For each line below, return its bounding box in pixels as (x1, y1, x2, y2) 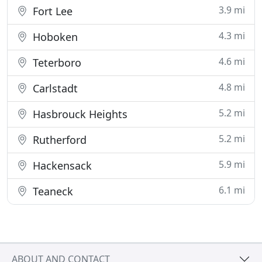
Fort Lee (30, 4, 73, 18)
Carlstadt (30, 81, 78, 95)
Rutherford (30, 133, 87, 147)
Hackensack (30, 158, 92, 173)
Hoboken (30, 30, 78, 44)
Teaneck (30, 184, 73, 198)
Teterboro (30, 56, 81, 70)
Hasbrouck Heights (30, 107, 127, 121)
